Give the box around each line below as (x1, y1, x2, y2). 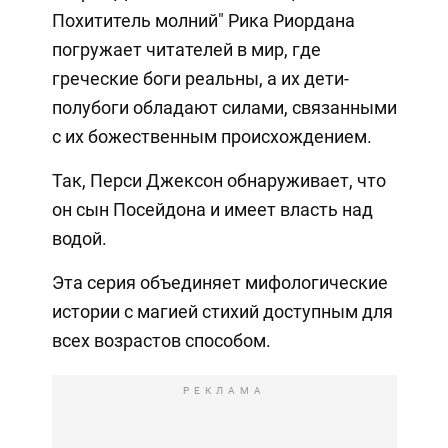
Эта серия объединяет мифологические (51, 272, 388, 294)
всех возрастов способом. (51, 330, 271, 352)
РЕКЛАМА (182, 385, 266, 397)
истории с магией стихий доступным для (51, 301, 393, 323)
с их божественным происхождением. (51, 126, 372, 148)
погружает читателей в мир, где (51, 39, 321, 61)
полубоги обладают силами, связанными (51, 97, 397, 119)
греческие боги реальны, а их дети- (51, 68, 349, 90)
